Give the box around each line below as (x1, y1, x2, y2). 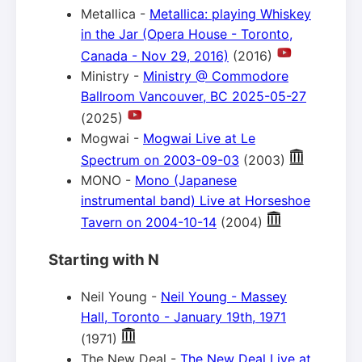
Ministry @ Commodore (143, 68, 288, 85)
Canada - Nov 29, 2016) (81, 48, 229, 65)
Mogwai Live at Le (143, 130, 255, 147)
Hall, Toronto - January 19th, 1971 (81, 308, 286, 325)
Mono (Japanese (135, 172, 237, 189)
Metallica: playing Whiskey (149, 6, 311, 23)
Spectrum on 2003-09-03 (81, 152, 239, 169)
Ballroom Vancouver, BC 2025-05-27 (81, 88, 306, 105)
